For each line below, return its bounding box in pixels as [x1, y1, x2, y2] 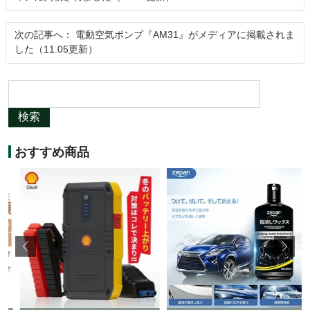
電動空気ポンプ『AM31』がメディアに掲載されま [75, 30, 295, 42]
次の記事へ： [15, 30, 73, 42]
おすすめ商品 [11, 146, 89, 161]
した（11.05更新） [15, 45, 98, 56]
